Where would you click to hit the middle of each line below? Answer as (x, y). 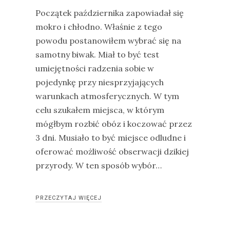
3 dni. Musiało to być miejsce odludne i (111, 138)
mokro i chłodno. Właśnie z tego (99, 27)
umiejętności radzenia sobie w (95, 68)
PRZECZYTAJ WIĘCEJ (69, 198)
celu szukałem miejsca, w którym (100, 110)
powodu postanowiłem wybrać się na (108, 41)
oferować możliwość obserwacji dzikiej (112, 151)
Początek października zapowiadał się (110, 13)
